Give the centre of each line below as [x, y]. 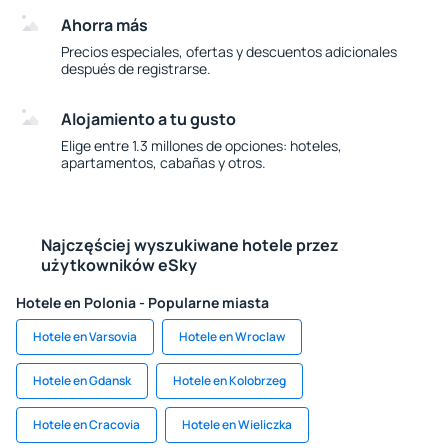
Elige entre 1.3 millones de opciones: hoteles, [202, 145]
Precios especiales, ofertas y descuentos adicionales [229, 51]
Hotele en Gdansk [82, 380]
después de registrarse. [136, 68]
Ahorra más [105, 25]
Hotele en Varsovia [85, 336]
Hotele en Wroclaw [232, 336]
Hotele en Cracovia [86, 424]
